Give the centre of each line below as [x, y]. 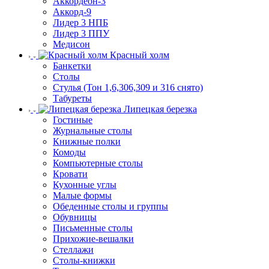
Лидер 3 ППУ [81, 33]
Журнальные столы [92, 131]
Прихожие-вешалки [93, 239]
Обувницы [75, 217]
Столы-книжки [84, 260]
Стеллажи [73, 249]
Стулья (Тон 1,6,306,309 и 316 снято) [128, 87]
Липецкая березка [160, 109]
